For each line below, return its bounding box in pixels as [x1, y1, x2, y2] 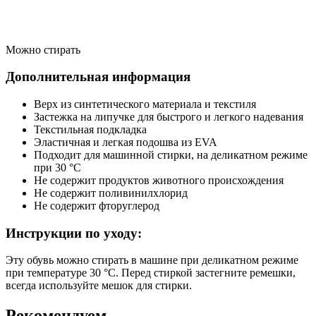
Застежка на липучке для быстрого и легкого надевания [34, 110, 303, 123]
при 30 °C [34, 161, 81, 174]
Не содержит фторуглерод [34, 199, 159, 212]
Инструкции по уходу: [6, 225, 142, 241]
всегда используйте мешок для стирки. [6, 279, 192, 292]
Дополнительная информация [6, 69, 190, 85]
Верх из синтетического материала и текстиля [34, 97, 256, 110]
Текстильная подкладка [34, 123, 147, 135]
